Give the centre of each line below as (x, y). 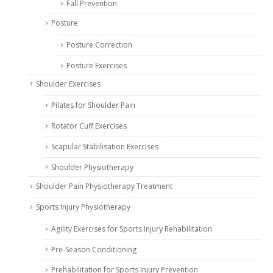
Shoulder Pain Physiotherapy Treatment (104, 186)
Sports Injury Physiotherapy (83, 207)
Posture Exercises (97, 65)
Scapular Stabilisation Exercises (105, 146)
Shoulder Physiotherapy (92, 167)
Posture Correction (99, 45)
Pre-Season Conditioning (94, 249)
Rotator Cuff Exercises (89, 126)
